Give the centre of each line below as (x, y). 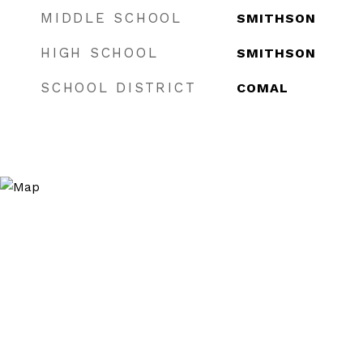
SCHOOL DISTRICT (119, 88)
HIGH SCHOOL (100, 53)
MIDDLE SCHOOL (111, 18)
